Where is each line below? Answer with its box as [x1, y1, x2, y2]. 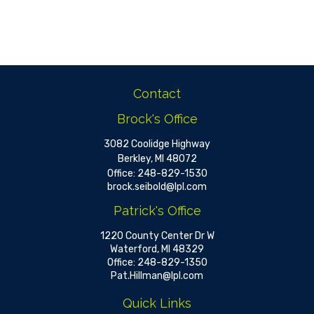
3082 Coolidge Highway [104, 138, 210, 150]
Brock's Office [116, 111, 198, 126]
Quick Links [123, 296, 191, 310]
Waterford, [110, 243, 159, 255]
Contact [133, 86, 181, 101]
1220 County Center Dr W [100, 230, 214, 242]
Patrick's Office [113, 203, 201, 218]
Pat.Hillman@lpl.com [111, 270, 203, 282]
